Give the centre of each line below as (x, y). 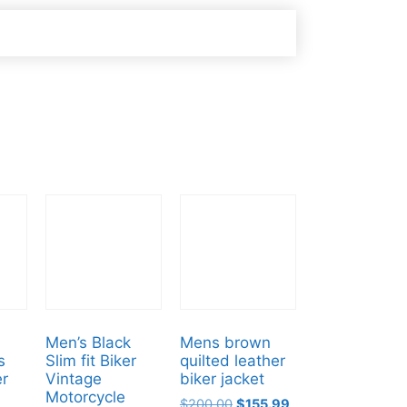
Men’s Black (88, 342)
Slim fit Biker (90, 360)
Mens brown (225, 342)
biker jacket (222, 378)
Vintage (73, 378)
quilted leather (232, 360)
